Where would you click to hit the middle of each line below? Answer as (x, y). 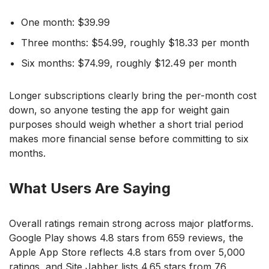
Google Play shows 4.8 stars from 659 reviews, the (126, 238)
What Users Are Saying (90, 189)
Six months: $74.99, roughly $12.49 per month (129, 63)
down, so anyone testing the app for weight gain (119, 110)
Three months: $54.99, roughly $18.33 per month (135, 43)
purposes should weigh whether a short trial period (126, 125)
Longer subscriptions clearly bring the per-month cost (133, 96)
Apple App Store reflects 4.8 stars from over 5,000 (127, 252)
